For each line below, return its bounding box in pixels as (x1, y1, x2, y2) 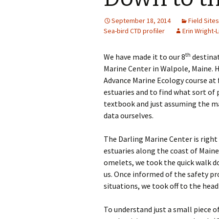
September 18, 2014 (111, 16, 171, 25)
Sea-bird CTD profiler (104, 26, 165, 35)
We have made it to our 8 (104, 52, 185, 62)
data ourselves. (104, 110, 153, 120)
